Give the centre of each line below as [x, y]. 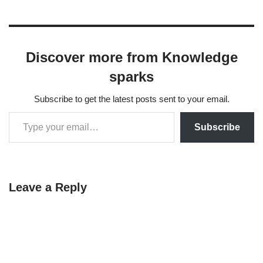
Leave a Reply [48, 187]
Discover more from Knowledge [131, 57]
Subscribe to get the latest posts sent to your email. [131, 99]
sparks [131, 77]
